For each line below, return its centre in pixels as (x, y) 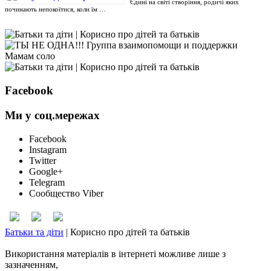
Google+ (46, 171)
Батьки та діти (34, 232)
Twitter (43, 160)
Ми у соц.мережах (52, 115)
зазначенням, (31, 264)
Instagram (48, 149)
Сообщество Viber (66, 193)
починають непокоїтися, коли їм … (55, 9)
